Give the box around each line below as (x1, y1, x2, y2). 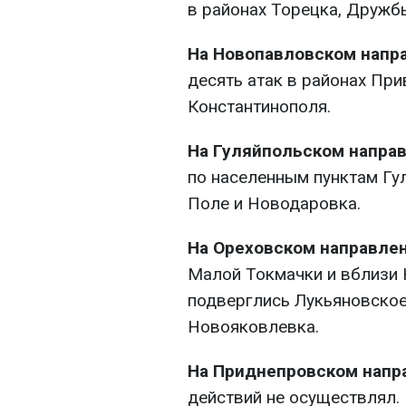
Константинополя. (188, 96, 331, 118)
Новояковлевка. (188, 316, 319, 338)
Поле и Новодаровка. (188, 193, 361, 215)
